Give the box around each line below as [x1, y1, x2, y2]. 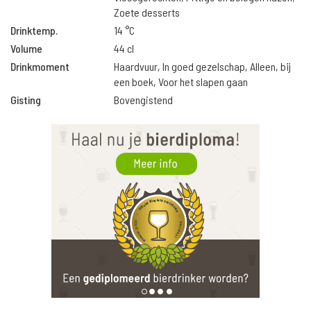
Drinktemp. [10, 24, 58, 37]
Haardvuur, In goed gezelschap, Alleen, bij [114, 60, 292, 73]
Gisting [10, 93, 41, 106]
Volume [10, 42, 42, 55]
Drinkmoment [10, 60, 69, 73]
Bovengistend [114, 93, 174, 106]
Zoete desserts [114, 6, 180, 19]
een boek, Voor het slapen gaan [114, 75, 249, 88]
